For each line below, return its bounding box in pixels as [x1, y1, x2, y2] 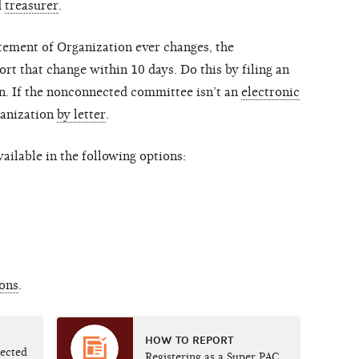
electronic [241, 85, 300, 100]
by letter [57, 107, 106, 123]
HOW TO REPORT [144, 333, 233, 348]
